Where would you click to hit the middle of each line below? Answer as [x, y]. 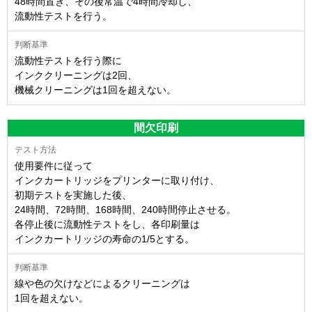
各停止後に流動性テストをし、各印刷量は [107, 224]
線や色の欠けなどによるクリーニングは [102, 283]
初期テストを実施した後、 [73, 195]
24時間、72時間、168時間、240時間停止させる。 [125, 209]
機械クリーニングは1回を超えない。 [95, 89]
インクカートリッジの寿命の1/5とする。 [104, 239]
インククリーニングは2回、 [76, 75]
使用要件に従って [54, 165]
